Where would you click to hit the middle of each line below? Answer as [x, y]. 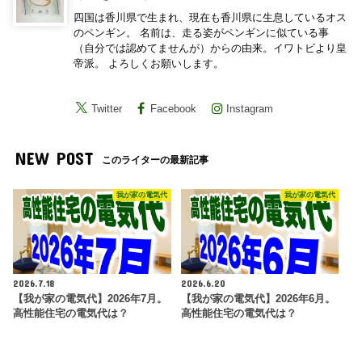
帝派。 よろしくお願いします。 [149, 64]
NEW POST [54, 158]
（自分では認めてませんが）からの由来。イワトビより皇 [210, 48]
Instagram [250, 109]
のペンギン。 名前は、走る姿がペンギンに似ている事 [202, 33]
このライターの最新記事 [156, 160]
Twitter [107, 109]
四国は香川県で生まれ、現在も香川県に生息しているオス [210, 18]
